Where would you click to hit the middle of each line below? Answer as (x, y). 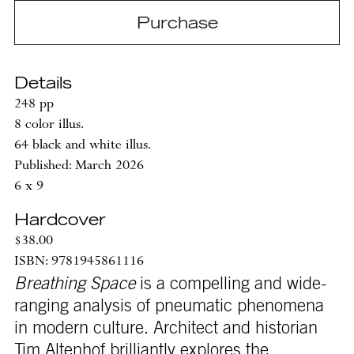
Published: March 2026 (79, 166)
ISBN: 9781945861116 (79, 262)
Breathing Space (74, 283)
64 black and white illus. (82, 145)
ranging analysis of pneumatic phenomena (169, 305)
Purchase (177, 23)
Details (43, 83)
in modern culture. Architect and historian (166, 328)
